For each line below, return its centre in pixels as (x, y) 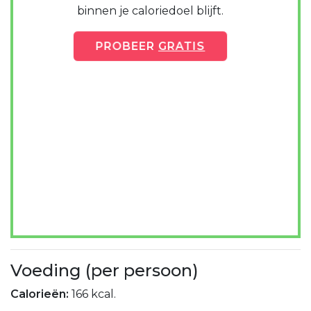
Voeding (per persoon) (104, 271)
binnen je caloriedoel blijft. (150, 10)
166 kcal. (94, 294)
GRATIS (182, 46)
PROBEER (126, 46)
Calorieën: (41, 294)
